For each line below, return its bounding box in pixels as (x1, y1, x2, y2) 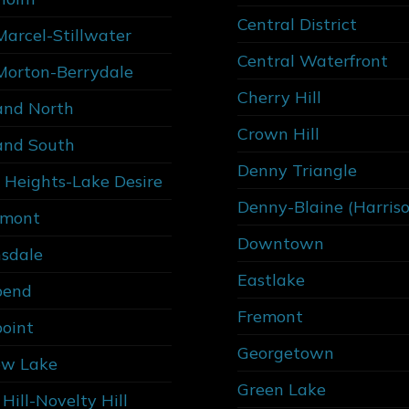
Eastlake (237, 268, 305, 290)
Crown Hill (237, 122, 320, 144)
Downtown (237, 232, 324, 254)
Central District (237, 13, 357, 35)
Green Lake (237, 378, 326, 400)
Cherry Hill (237, 86, 321, 108)
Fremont (237, 305, 303, 327)
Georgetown (237, 341, 334, 363)
